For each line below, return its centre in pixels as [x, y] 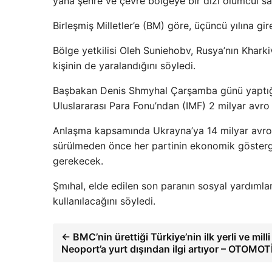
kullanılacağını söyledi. [104, 201]
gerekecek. [78, 161]
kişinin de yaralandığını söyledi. [124, 66]
